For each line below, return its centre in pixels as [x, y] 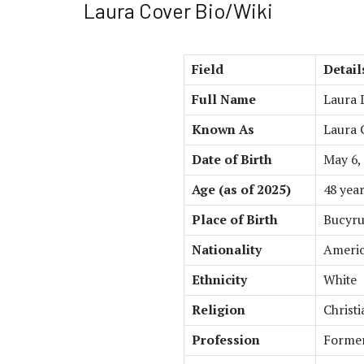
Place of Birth [235, 219]
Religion [219, 310]
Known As [223, 129]
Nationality [227, 249]
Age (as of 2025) [241, 189]
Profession [226, 340]
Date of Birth [232, 159]
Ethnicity [219, 279]
